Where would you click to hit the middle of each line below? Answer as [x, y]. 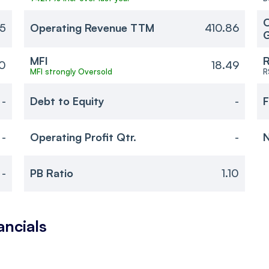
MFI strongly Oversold [71, 71]
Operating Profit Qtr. [83, 137]
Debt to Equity [67, 101]
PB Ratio [51, 173]
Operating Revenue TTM [92, 28]
